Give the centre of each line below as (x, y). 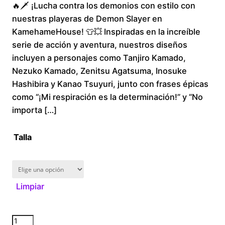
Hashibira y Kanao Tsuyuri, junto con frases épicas (110, 84)
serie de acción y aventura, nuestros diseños (100, 45)
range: (159, 10)
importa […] (34, 110)
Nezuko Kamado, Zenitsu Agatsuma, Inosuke (99, 71)
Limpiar (30, 187)
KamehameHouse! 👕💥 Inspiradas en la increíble (106, 32)
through (164, 55)
